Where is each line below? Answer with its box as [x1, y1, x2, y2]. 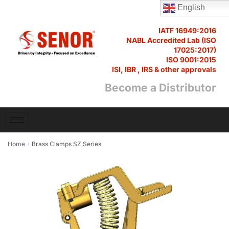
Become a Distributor [105, 81, 216, 94]
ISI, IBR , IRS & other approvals [112, 65, 216, 74]
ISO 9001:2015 [166, 55, 216, 64]
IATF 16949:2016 [158, 26, 216, 35]
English [175, 3, 205, 12]
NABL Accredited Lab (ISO [126, 36, 216, 44]
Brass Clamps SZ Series [32, 140, 102, 148]
